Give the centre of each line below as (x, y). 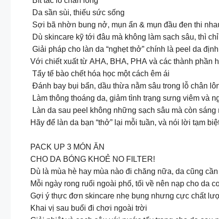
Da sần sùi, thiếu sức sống (77, 12)
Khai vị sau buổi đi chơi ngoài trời (89, 208)
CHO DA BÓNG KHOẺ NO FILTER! (93, 159)
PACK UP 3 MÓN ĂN (67, 147)
